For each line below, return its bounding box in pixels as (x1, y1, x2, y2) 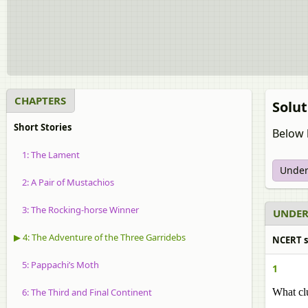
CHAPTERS (14, 93, 66, 107)
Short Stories (14, 121, 71, 133)
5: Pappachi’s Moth (14, 258, 99, 271)
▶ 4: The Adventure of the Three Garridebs (14, 231, 186, 243)
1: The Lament (14, 148, 80, 161)
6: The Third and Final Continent (14, 286, 152, 298)
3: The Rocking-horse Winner (14, 203, 139, 216)
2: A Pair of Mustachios (14, 176, 114, 188)
